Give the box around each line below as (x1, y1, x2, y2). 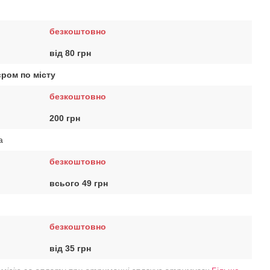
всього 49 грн (49, 178, 108, 188)
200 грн (49, 113, 80, 123)
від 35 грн (49, 243, 91, 253)
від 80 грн (49, 48, 91, 58)
